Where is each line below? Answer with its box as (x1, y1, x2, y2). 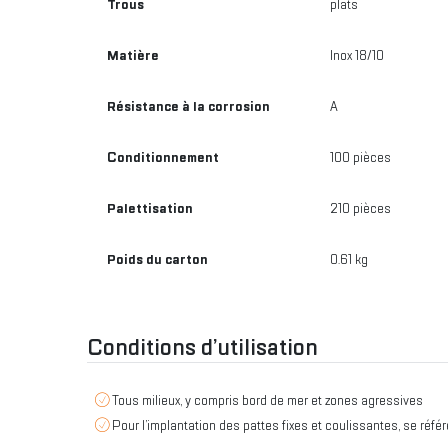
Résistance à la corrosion (107, 97, 270, 116)
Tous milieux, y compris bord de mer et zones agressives (112, 391, 423, 410)
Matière (107, 46, 159, 65)
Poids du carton (107, 250, 208, 269)
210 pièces (330, 199, 391, 218)
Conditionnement (107, 148, 219, 167)
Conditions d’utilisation (87, 331, 318, 363)
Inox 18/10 (330, 46, 384, 65)
